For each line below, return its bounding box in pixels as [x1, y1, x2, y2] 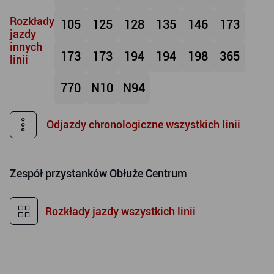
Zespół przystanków [10, 167, 109, 180]
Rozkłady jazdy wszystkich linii [45, 204, 196, 218]
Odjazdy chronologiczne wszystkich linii [46, 118, 240, 131]
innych [10, 40, 42, 53]
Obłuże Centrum [109, 167, 187, 180]
